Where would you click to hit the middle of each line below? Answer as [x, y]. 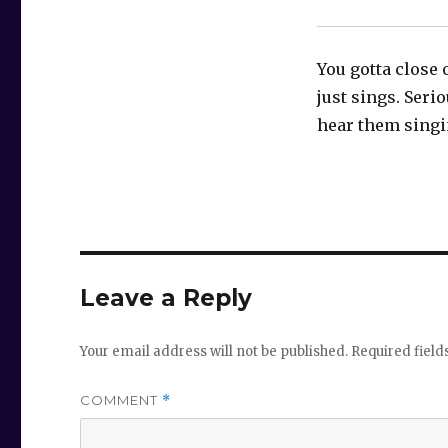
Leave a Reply [166, 298]
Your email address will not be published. [214, 352]
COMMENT [121, 400]
